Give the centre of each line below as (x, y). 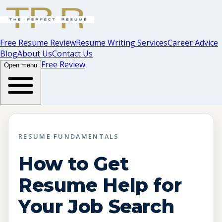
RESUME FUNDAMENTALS (69, 136)
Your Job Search (96, 206)
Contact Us (72, 54)
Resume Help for (100, 185)
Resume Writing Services (122, 43)
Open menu (21, 65)
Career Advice (193, 43)
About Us (35, 54)
